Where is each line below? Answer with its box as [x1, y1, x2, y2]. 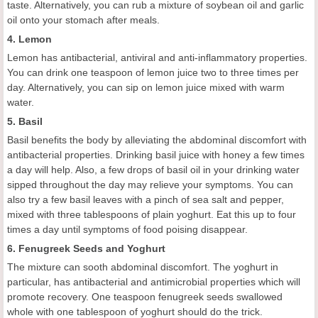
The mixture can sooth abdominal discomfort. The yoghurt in [7, 261, 278, 273]
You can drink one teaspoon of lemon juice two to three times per [7, 66, 299, 78]
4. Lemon [7, 33, 52, 45]
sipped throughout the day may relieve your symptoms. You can [7, 178, 293, 190]
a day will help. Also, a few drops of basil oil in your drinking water [7, 163, 300, 175]
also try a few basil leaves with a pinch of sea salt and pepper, [7, 193, 284, 205]
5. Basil [7, 115, 43, 127]
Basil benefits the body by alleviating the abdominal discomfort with [7, 133, 307, 146]
